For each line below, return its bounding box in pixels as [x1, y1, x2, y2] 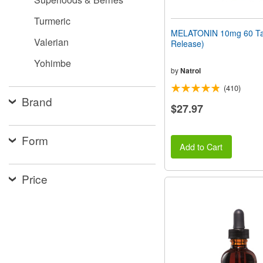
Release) [171, 37, 204, 49]
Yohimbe [34, 56, 71, 70]
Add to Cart [180, 140, 223, 153]
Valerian [34, 35, 69, 49]
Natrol [180, 65, 201, 76]
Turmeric [34, 14, 70, 28]
